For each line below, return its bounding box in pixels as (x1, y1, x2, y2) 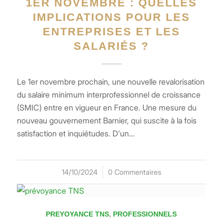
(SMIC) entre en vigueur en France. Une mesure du (16, 102, 197, 112)
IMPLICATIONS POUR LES (32, 10, 190, 23)
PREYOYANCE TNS (46, 210, 110, 218)
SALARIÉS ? (74, 39, 149, 52)
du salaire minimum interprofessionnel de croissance (16, 89, 201, 100)
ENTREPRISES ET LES (42, 25, 180, 38)
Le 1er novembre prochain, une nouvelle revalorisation (16, 76, 205, 87)
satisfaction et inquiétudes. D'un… (16, 128, 134, 138)
